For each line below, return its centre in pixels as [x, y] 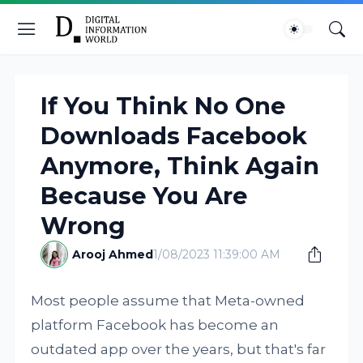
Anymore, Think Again [180, 166]
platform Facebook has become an [155, 325]
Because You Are [145, 196]
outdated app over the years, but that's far [179, 349]
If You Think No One [164, 106]
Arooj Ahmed [113, 254]
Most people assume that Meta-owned [168, 301]
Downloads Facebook [174, 136]
